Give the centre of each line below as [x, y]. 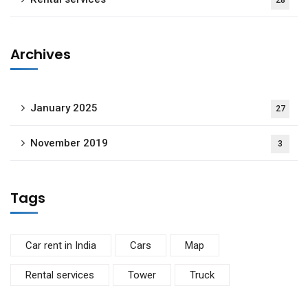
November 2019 [69, 143]
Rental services [60, 275]
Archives [41, 55]
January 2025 [64, 108]
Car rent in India [61, 246]
